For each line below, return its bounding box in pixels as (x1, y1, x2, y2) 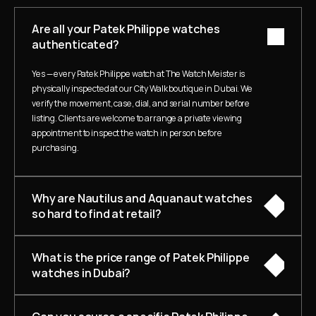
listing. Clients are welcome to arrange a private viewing (32, 112, 243, 124)
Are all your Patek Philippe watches (32, 21, 220, 37)
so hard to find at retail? (32, 206, 162, 221)
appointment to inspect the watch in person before (32, 127, 223, 139)
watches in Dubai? (32, 265, 131, 281)
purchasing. (32, 142, 79, 154)
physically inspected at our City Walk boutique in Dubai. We (32, 83, 253, 95)
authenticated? (32, 37, 119, 52)
